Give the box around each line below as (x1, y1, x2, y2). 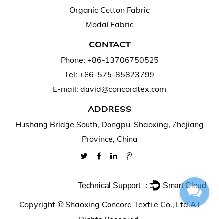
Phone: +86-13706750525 (60, 54, 159, 65)
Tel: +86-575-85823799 (65, 69, 154, 79)
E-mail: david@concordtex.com (53, 84, 166, 94)
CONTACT (88, 38, 131, 50)
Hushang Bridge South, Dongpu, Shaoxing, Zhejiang (15, 119, 204, 129)
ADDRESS (88, 103, 131, 114)
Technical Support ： (78, 180, 151, 190)
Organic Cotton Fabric (69, 4, 150, 15)
